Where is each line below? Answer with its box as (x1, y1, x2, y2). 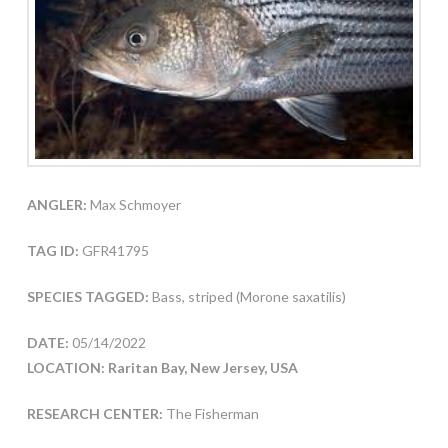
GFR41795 (78, 242, 149, 260)
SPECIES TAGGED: (26, 288, 152, 306)
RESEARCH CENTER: (26, 405, 163, 423)
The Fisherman (162, 405, 259, 423)
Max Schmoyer (86, 196, 181, 214)
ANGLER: (26, 196, 87, 214)
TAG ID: (26, 242, 79, 260)
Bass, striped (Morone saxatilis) (151, 288, 346, 306)
